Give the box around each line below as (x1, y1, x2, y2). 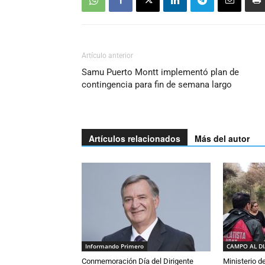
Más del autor (195, 132, 250, 144)
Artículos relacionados (89, 132, 180, 144)
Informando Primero (85, 241, 144, 250)
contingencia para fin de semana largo (82, 79, 232, 90)
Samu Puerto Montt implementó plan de (82, 66, 239, 77)
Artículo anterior (82, 51, 133, 60)
